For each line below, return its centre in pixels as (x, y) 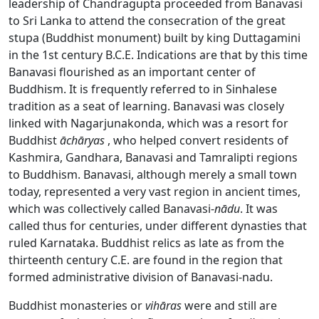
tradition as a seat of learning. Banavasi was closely (146, 106)
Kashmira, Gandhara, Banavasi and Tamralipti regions (153, 158)
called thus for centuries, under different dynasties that (158, 226)
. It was (259, 209)
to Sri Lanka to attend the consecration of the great (147, 21)
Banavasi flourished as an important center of (132, 72)
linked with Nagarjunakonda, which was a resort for (148, 124)
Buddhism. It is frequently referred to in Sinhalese (143, 89)
